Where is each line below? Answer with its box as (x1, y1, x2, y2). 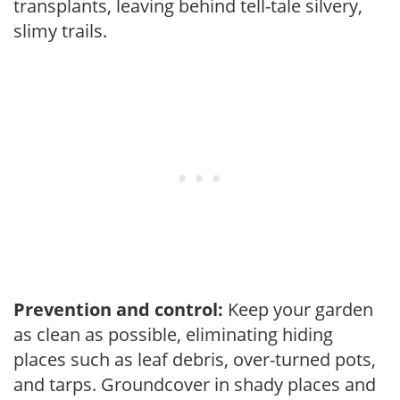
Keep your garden (223, 296, 373, 321)
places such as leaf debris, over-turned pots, (13, 346, 376, 371)
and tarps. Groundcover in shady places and (13, 371, 376, 396)
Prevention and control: (13, 296, 223, 321)
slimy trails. (13, 18, 107, 43)
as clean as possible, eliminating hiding (13, 321, 333, 346)
